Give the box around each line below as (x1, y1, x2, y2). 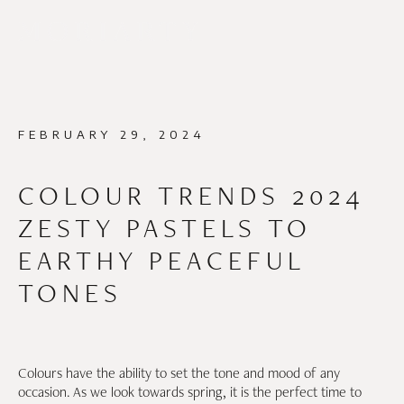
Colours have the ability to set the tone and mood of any (18, 363, 340, 382)
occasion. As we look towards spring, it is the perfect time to (18, 382, 362, 401)
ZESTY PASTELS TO (18, 210, 312, 245)
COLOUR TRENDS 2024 (18, 178, 365, 213)
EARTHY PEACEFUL (18, 243, 306, 278)
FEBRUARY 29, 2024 (18, 127, 207, 142)
